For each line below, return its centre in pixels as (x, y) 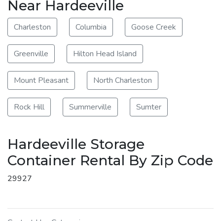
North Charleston (123, 80)
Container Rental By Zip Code (110, 160)
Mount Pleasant (41, 80)
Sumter (149, 107)
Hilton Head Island (105, 54)
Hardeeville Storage (76, 144)
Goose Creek (154, 27)
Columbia (91, 27)
